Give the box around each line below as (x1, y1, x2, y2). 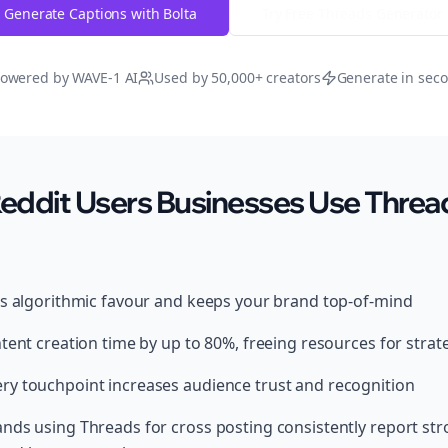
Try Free (261, 4, 318, 23)
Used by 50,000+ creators (154, 68, 321, 87)
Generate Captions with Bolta (4, 4, 197, 23)
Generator (371, 4, 443, 23)
